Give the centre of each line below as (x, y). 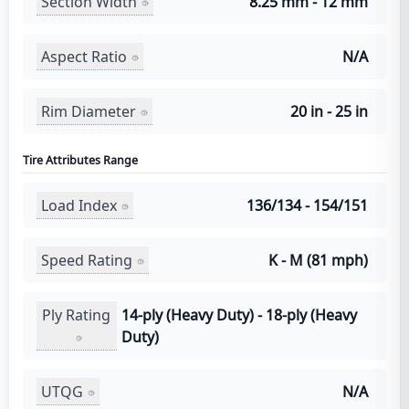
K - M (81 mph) (318, 261)
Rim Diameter (89, 111)
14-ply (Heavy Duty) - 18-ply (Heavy (239, 315)
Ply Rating (77, 315)
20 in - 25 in (329, 112)
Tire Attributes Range (80, 161)
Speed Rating (87, 260)
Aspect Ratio (84, 56)
